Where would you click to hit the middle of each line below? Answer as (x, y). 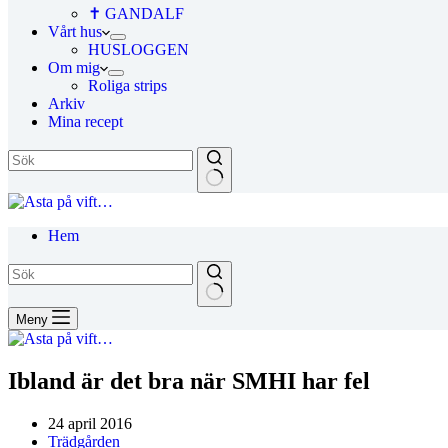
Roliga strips (127, 85)
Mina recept (85, 121)
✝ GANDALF (136, 13)
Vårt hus (75, 31)
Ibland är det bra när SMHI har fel (189, 380)
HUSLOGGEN (138, 49)
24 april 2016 (90, 423)
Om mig (74, 67)
